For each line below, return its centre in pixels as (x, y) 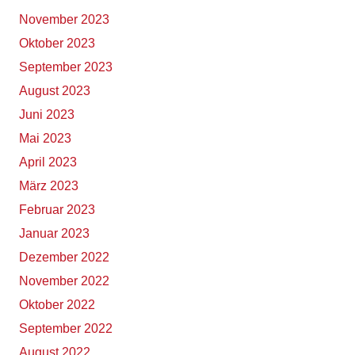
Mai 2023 (45, 139)
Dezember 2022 (64, 258)
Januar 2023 (54, 234)
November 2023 (64, 20)
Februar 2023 (57, 210)
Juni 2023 (47, 115)
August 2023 (55, 91)
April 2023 (48, 162)
